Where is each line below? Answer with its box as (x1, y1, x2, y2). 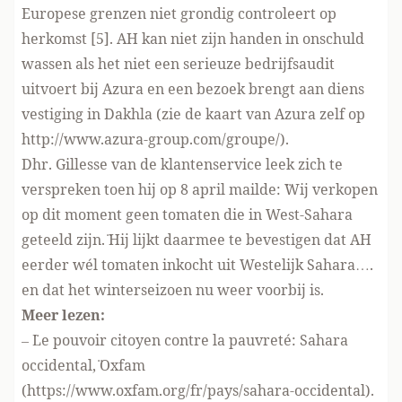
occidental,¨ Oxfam (22, 355, 145, 375)
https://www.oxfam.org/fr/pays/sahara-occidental (27, 380, 365, 400)
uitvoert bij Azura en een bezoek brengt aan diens (22, 79, 364, 99)
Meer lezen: (22, 305, 105, 325)
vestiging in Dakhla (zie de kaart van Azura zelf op (22, 104, 365, 124)
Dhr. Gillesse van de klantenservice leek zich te (22, 154, 343, 174)
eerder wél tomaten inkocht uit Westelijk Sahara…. (22, 255, 373, 275)
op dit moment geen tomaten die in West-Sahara (22, 205, 353, 224)
